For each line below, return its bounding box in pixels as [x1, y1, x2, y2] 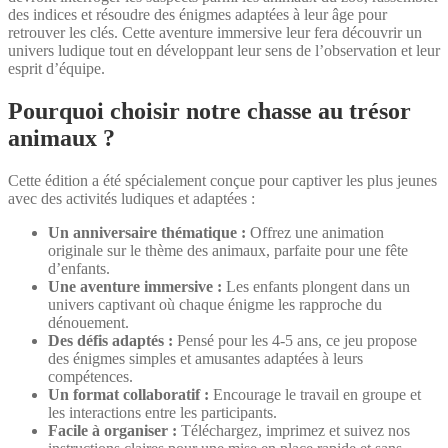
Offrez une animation [246, 223, 384, 241]
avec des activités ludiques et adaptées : [8, 189, 255, 207]
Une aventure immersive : [48, 277, 222, 295]
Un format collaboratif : [48, 385, 209, 403]
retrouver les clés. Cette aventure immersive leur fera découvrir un [8, 23, 422, 41]
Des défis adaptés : [48, 331, 173, 349]
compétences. [48, 367, 133, 385]
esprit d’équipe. [8, 59, 105, 77]
